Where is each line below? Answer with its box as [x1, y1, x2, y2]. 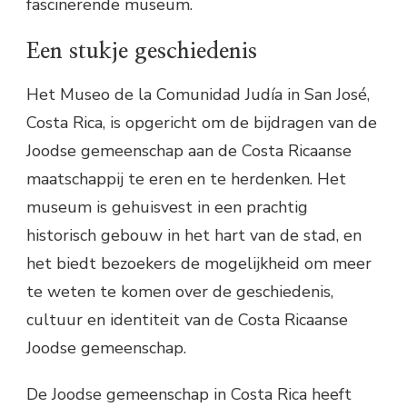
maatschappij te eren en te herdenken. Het [26, 167, 346, 190]
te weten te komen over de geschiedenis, [26, 280, 333, 303]
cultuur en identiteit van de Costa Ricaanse [26, 308, 348, 331]
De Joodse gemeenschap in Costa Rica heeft [26, 382, 352, 405]
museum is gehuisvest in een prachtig [26, 195, 308, 218]
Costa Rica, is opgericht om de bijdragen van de [26, 111, 377, 134]
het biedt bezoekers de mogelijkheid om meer [26, 252, 372, 274]
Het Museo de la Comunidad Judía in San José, [26, 83, 370, 105]
